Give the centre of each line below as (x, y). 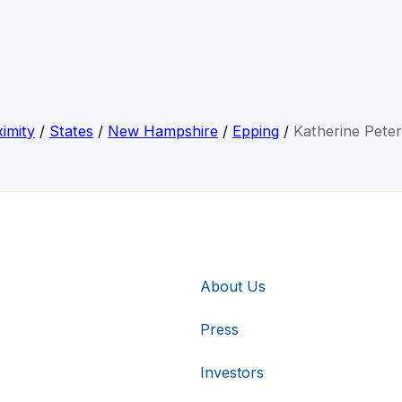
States (71, 131)
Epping (256, 131)
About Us (233, 286)
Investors (232, 372)
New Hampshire (163, 131)
